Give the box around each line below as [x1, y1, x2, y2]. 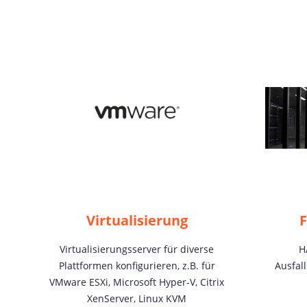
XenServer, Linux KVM [87, 292, 186, 305]
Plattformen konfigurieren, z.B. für [58, 259, 215, 272]
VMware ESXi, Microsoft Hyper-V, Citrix [49, 275, 224, 288]
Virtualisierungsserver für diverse [60, 243, 214, 256]
